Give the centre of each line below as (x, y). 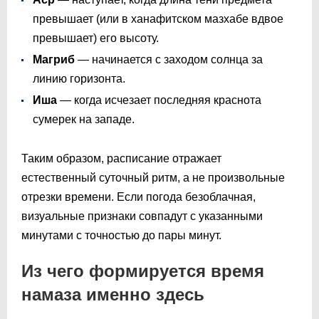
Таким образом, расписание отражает (121, 158)
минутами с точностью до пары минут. (121, 235)
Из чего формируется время (143, 271)
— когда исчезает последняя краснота (159, 100)
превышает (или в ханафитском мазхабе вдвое (158, 19)
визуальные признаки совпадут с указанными (142, 216)
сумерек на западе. (84, 119)
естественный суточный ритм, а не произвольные (153, 177)
